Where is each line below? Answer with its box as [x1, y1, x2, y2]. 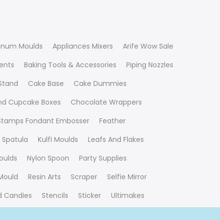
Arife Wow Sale [123, 41, 173, 52]
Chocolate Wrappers [71, 97, 142, 108]
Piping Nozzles [126, 60, 173, 70]
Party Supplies [79, 153, 127, 164]
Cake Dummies [74, 79, 127, 89]
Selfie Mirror [107, 172, 147, 182]
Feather [99, 116, 126, 126]
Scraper [71, 172, 97, 182]
